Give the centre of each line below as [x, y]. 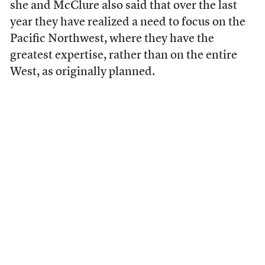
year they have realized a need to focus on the [127, 22]
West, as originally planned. [82, 72]
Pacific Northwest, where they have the [112, 39]
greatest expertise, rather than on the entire [123, 56]
